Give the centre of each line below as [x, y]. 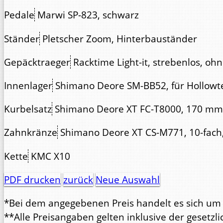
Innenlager [28, 86]
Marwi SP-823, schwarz [88, 15]
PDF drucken [32, 179]
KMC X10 [51, 156]
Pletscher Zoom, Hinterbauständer [120, 38]
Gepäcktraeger [37, 62]
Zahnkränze [31, 132]
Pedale [19, 15]
